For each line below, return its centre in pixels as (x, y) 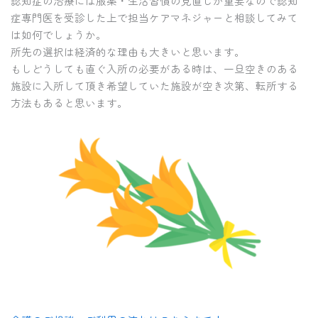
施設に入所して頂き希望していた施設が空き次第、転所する (155, 86)
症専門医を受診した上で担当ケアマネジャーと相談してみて (155, 18)
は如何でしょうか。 (59, 35)
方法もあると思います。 (70, 103)
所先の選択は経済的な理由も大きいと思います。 (128, 52)
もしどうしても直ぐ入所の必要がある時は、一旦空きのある (155, 69)
